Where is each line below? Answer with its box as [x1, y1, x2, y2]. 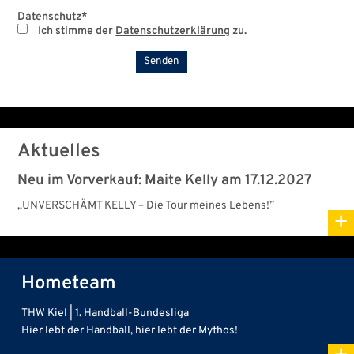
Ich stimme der [38, 24, 116, 38]
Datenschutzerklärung [115, 24, 231, 38]
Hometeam [21, 272, 116, 296]
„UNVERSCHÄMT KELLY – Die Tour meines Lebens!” [17, 199, 274, 213]
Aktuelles [17, 140, 100, 164]
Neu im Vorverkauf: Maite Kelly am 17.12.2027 [17, 171, 312, 190]
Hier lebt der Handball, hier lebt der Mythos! [21, 324, 238, 337]
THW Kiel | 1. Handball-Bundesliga [21, 307, 189, 320]
